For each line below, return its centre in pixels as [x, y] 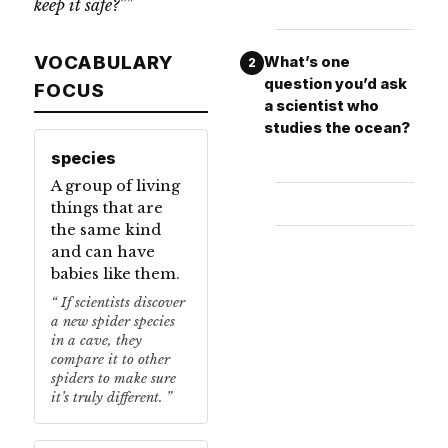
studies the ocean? [337, 127]
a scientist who [321, 105]
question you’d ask [335, 83]
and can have [103, 251]
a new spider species [113, 321]
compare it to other [110, 359]
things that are [107, 207]
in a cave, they [96, 340]
